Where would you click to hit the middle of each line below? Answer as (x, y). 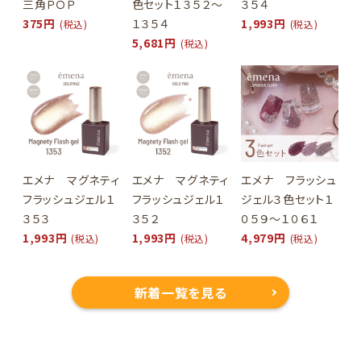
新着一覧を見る (180, 293)
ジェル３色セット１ (288, 199)
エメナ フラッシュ (289, 180)
